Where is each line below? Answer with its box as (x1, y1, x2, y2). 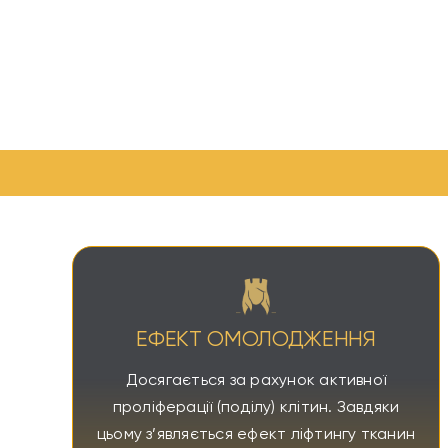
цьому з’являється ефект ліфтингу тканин (96, 426, 416, 443)
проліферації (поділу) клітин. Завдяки (112, 399, 400, 416)
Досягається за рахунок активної (125, 372, 387, 389)
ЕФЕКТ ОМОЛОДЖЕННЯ (136, 328, 376, 351)
